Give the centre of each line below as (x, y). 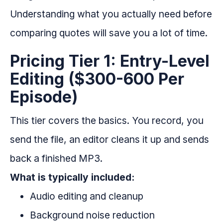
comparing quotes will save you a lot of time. (109, 33)
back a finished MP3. (56, 159)
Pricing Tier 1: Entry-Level (110, 61)
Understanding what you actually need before (111, 14)
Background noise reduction (92, 215)
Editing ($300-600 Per (97, 79)
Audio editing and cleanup (87, 196)
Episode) (44, 97)
